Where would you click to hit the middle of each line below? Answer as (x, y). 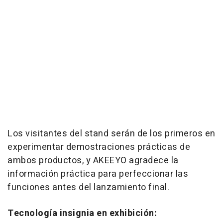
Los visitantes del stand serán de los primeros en (111, 133)
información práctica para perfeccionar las (98, 174)
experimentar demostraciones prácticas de (99, 147)
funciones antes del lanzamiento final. (88, 187)
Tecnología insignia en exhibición (81, 213)
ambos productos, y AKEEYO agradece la (93, 160)
